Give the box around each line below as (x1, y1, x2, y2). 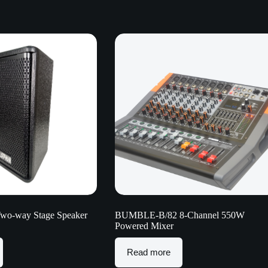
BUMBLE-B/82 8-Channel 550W (114, 209, 245, 220)
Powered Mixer (114, 220, 173, 231)
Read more (126, 247, 170, 258)
